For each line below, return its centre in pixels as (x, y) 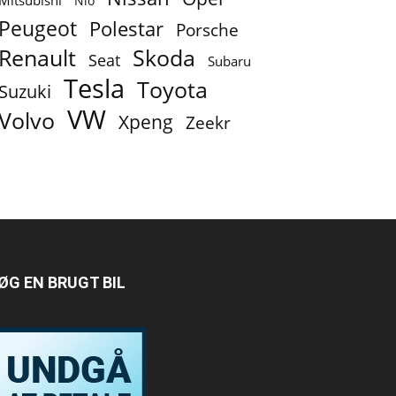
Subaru (229, 61)
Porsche (207, 30)
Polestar (126, 29)
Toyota (172, 90)
